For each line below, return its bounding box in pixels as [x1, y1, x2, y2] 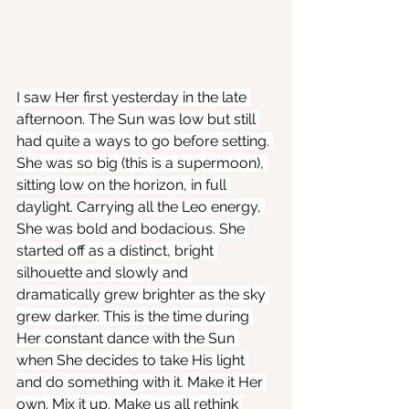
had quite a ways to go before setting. [16, 132, 273, 151]
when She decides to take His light [16, 351, 248, 370]
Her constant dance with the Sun [16, 330, 238, 348]
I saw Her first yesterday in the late [16, 89, 250, 107]
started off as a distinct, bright [16, 242, 217, 260]
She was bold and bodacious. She [16, 220, 248, 238]
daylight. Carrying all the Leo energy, [16, 198, 265, 216]
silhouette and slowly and [16, 264, 192, 282]
